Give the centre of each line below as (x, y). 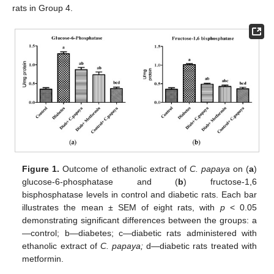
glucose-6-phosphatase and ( (100, 182)
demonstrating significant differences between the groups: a (139, 220)
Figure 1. (41, 169)
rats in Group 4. (43, 8)
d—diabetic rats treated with (200, 246)
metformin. (43, 259)
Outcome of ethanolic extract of (124, 169)
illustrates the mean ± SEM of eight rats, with (121, 208)
